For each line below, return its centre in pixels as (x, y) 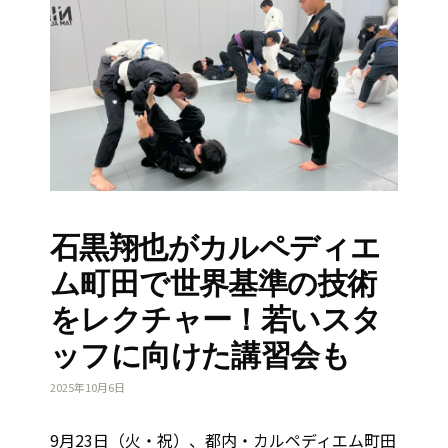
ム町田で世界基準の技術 (213, 283)
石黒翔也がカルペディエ (215, 247)
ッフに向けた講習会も (200, 355)
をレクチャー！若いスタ (216, 319)
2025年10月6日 (87, 387)
